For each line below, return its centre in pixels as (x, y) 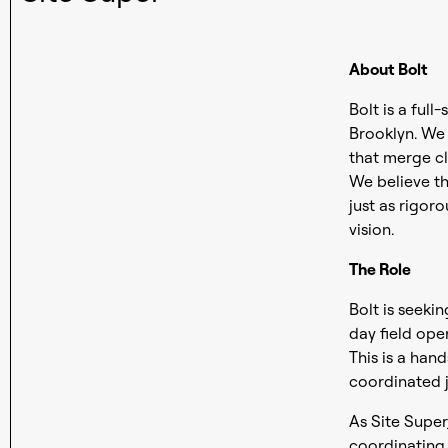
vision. (371, 229)
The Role (379, 269)
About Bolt (388, 69)
